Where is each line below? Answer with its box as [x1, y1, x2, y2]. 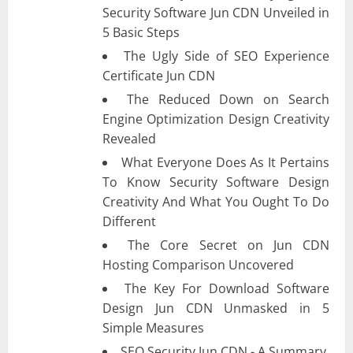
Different [102, 212, 156, 230]
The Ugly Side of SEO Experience [124, 46, 329, 65]
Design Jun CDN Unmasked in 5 [102, 299, 329, 317]
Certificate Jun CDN [102, 66, 215, 84]
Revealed [102, 129, 156, 147]
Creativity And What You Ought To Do [102, 192, 329, 210]
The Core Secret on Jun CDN [128, 236, 330, 254]
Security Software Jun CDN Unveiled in [102, 3, 329, 21]
